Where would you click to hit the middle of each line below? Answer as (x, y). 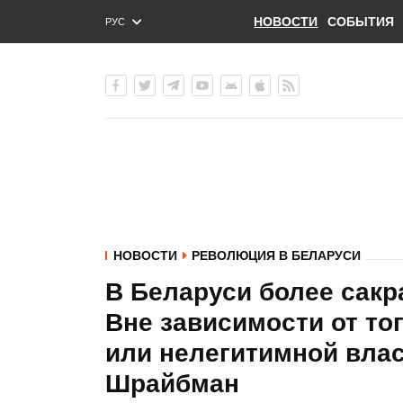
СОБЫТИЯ (360, 22)
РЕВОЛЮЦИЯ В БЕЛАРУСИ (276, 255)
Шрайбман (172, 384)
